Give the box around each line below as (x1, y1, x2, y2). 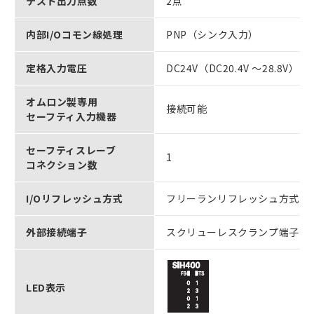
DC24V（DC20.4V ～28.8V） (166, 61, 299, 75)
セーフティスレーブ (26, 143, 116, 157)
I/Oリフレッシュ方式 (26, 191, 123, 205)
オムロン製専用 (26, 95, 98, 109)
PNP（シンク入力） (166, 27, 259, 41)
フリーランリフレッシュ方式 (166, 191, 299, 205)
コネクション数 (26, 158, 98, 172)
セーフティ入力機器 (26, 109, 117, 123)
